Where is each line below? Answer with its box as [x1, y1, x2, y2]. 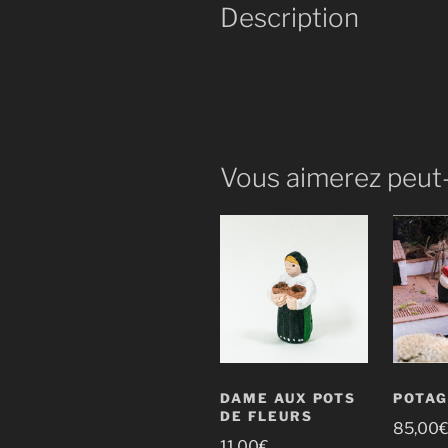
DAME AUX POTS [220, 390, 357, 407]
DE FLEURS [220, 408, 313, 425]
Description [220, 2, 359, 34]
